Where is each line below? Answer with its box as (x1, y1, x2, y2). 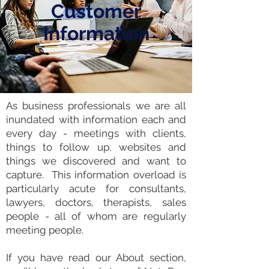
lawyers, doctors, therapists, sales (6, 196, 186, 208)
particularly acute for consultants (6, 183, 184, 195)
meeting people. (6, 224, 91, 236)
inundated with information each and (6, 113, 186, 125)
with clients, (119, 127, 186, 139)
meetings (74, 127, 119, 139)
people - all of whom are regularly (6, 210, 186, 222)
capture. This (6, 169, 75, 181)
